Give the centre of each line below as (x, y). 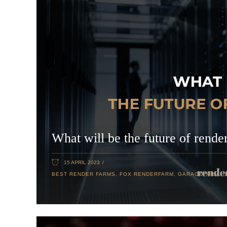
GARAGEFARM (198, 174)
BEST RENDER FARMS (84, 174)
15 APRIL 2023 (82, 162)
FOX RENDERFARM (147, 174)
